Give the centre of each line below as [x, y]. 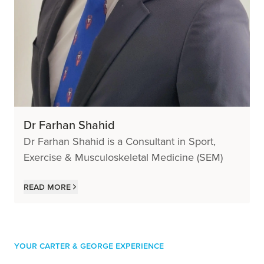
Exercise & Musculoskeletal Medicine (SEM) [123, 157]
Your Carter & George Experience [89, 245]
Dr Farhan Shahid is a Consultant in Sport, [120, 141]
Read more [47, 186]
